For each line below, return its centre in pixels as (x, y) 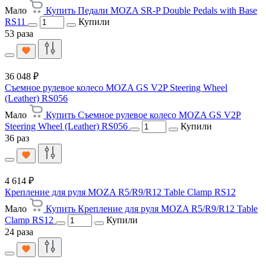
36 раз (17, 138)
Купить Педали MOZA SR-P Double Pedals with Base (151, 10)
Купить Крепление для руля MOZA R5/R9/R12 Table (152, 208)
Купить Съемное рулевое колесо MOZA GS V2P (143, 115)
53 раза (19, 33)
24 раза (19, 232)
